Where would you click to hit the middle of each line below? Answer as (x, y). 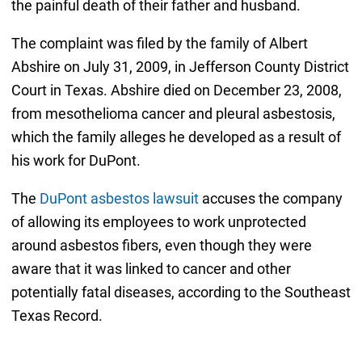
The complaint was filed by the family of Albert (159, 44)
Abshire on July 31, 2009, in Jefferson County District (180, 67)
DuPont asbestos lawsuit (119, 199)
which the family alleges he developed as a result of (176, 137)
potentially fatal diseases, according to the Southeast (181, 293)
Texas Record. (57, 316)
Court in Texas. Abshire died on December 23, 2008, (176, 90)
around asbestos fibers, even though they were (161, 246)
